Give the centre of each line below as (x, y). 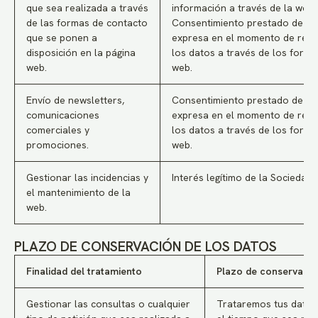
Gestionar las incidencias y (87, 177)
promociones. (57, 145)
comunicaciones (63, 115)
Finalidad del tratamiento (84, 271)
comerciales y (58, 130)
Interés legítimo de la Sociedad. (243, 177)
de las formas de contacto (87, 23)
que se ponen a (62, 38)
